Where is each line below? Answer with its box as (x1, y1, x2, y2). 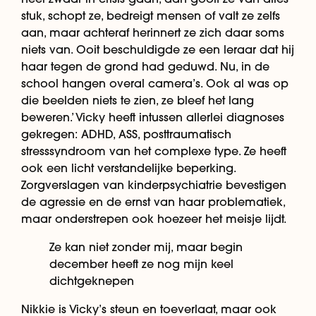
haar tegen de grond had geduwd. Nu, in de (21, 59, 269, 74)
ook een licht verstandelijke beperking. (21, 161, 236, 176)
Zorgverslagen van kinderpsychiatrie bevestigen (21, 178, 286, 193)
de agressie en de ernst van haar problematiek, (21, 195, 285, 209)
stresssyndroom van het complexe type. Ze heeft (21, 144, 286, 159)
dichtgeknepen (49, 274, 134, 288)
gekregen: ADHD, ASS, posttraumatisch (21, 127, 231, 142)
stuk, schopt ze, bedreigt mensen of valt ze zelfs (21, 8, 280, 23)
